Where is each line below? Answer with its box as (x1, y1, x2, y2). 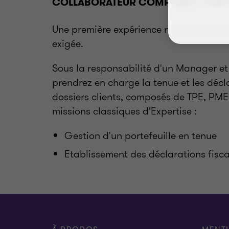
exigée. (52, 36, 83, 51)
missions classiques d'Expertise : (52, 104, 197, 118)
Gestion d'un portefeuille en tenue (64, 128, 217, 143)
